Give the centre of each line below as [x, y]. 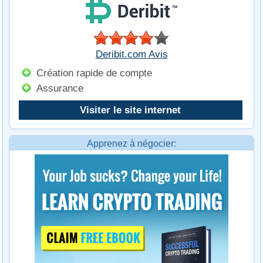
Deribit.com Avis [131, 54]
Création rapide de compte [94, 73]
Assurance [60, 88]
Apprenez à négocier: [131, 144]
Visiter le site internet [131, 110]
